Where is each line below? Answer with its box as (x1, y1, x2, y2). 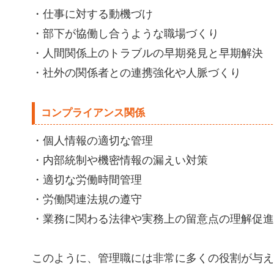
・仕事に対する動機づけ (32, 8, 153, 20)
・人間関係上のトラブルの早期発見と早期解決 (32, 47, 263, 59)
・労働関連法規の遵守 (32, 193, 142, 206)
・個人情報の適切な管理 (32, 135, 153, 147)
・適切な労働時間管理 (32, 174, 142, 186)
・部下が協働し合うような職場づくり (32, 28, 219, 40)
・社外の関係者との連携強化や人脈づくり (32, 67, 241, 79)
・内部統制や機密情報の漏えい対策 (32, 154, 208, 166)
